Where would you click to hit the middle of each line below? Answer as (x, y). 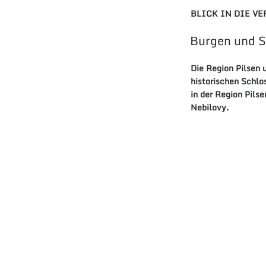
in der (203, 94)
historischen (215, 81)
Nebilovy (209, 107)
